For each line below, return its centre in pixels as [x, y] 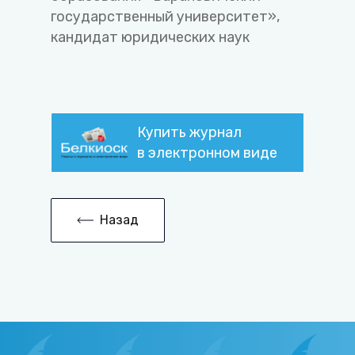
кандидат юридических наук [150, 37]
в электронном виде [207, 153]
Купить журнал [191, 132]
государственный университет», [165, 17]
